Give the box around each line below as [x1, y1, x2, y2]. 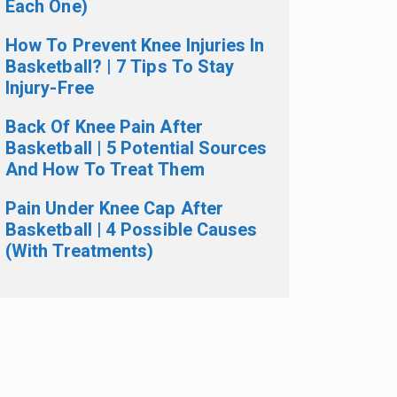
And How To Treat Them [5, 157, 205, 183]
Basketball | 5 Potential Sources [5, 136, 268, 161]
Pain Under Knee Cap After [5, 196, 224, 222]
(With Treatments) [5, 238, 154, 264]
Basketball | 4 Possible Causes [5, 217, 258, 243]
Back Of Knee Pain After [5, 114, 203, 140]
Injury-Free [5, 75, 94, 101]
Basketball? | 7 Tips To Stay [5, 54, 235, 80]
